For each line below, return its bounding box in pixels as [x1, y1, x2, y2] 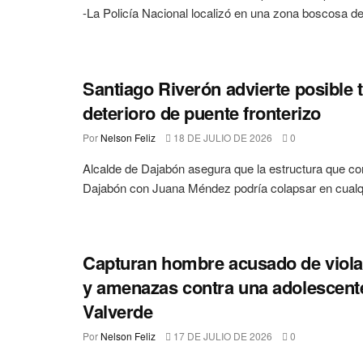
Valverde [83, 298, 153, 325]
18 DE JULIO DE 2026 [171, 130, 272, 144]
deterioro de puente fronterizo [83, 99, 321, 126]
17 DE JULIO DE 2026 [171, 329, 272, 344]
